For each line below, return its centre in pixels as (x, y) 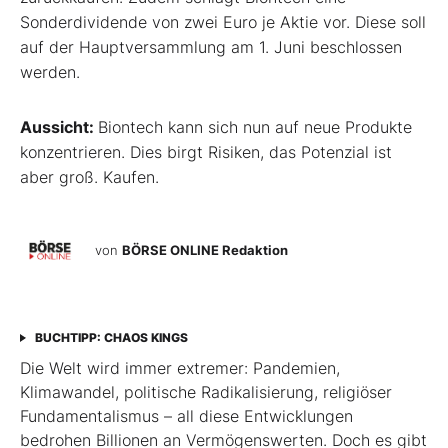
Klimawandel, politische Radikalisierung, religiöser (206, 392)
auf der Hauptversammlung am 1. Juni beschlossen (211, 47)
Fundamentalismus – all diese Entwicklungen (186, 416)
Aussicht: (59, 127)
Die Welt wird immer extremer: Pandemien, (180, 368)
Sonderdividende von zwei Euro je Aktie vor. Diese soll (223, 22)
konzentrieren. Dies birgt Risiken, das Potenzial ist (206, 152)
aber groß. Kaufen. (89, 177)
